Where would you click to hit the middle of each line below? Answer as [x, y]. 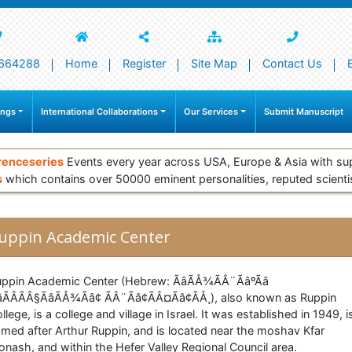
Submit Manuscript [304, 112]
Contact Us [292, 63]
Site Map [214, 63]
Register [144, 63]
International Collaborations [100, 112]
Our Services [211, 112]
